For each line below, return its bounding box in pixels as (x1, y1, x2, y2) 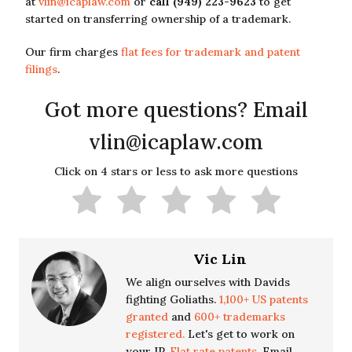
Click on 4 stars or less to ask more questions (54, 164, 298, 179)
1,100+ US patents (219, 291, 308, 306)
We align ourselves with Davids (126, 274, 290, 289)
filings (25, 62, 57, 76)
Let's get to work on (185, 326, 295, 341)
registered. (126, 326, 185, 341)
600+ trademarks (194, 309, 285, 324)
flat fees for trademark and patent (121, 45, 300, 59)
